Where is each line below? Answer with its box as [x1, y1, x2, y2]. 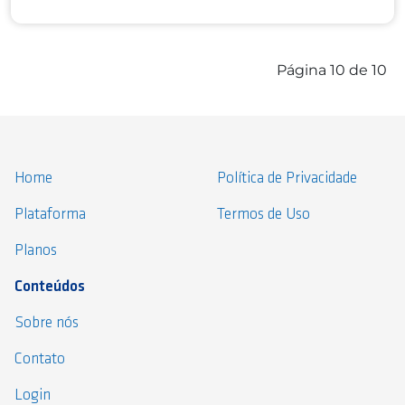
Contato [14, 352, 66, 368]
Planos [14, 243, 58, 259]
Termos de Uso [216, 207, 310, 223]
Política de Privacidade [216, 171, 357, 187]
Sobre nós [14, 316, 80, 332]
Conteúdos [14, 279, 86, 296]
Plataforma [14, 207, 87, 223]
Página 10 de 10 [277, 61, 387, 79]
